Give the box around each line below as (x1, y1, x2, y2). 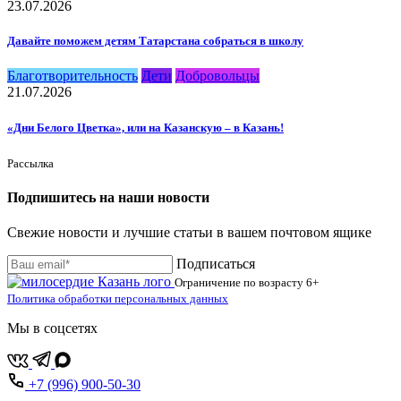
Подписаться (176, 256, 255, 272)
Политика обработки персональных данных (7, 292, 228, 306)
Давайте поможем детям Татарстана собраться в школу (7, 34, 303, 48)
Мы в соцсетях (7, 320, 98, 337)
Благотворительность (7, 68, 138, 84)
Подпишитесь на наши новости (7, 190, 209, 206)
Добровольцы (175, 68, 260, 84)
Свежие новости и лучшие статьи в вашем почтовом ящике (7, 225, 371, 241)
